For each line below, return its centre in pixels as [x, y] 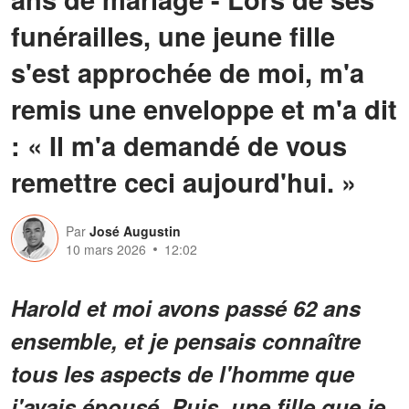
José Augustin [135, 231]
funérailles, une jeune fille [173, 35]
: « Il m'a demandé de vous [179, 145]
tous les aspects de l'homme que [183, 373]
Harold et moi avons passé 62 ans [186, 307]
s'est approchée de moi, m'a [188, 72]
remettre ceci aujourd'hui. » [184, 181]
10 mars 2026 [106, 249]
